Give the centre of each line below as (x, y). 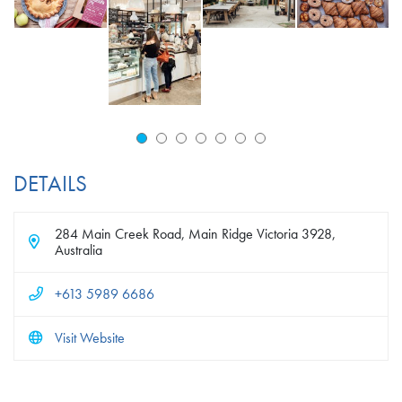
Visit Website (89, 338)
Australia (78, 250)
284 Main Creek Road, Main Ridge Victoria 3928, (195, 234)
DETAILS (50, 184)
